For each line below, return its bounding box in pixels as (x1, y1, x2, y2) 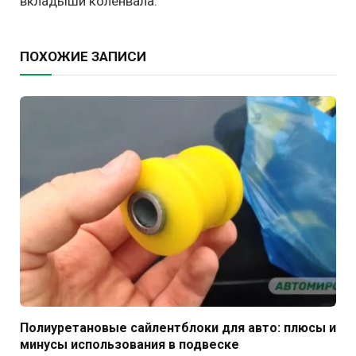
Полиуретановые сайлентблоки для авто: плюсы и (20, 320, 336, 336)
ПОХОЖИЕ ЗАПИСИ (20, 48, 146, 64)
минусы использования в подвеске (20, 337, 239, 353)
